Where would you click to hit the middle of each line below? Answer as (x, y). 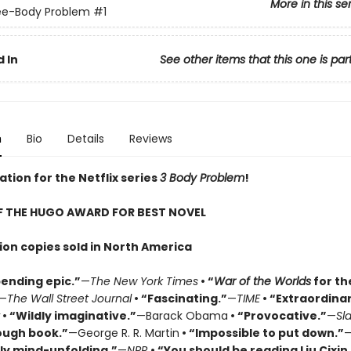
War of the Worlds (262, 281)
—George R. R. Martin (123, 333)
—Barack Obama (182, 316)
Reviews (150, 139)
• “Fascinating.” (179, 299)
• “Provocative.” (277, 316)
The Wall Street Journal (69, 299)
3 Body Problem (202, 178)
